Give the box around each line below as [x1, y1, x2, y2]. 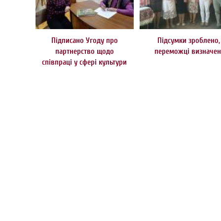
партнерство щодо [55, 47, 114, 56]
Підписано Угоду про [51, 36, 118, 45]
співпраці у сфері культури [42, 58, 127, 67]
